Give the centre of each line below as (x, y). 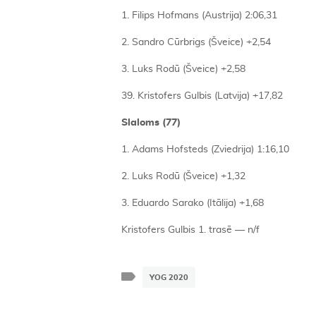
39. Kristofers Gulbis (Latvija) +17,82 (202, 96)
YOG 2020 (169, 278)
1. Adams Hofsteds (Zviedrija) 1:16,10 (205, 150)
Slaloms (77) (151, 123)
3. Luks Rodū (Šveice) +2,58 (183, 69)
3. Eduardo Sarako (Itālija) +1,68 (193, 203)
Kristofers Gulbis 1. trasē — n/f (190, 230)
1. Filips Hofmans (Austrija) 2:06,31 (199, 16)
